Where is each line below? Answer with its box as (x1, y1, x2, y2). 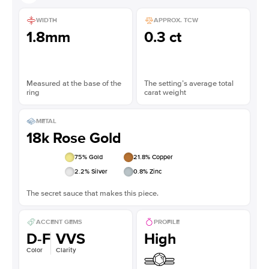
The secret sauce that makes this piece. (26, 188, 159, 198)
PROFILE (154, 218, 180, 226)
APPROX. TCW (154, 16, 198, 25)
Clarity (56, 246, 76, 254)
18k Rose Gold (26, 128, 121, 147)
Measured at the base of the (26, 78, 121, 88)
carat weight (144, 87, 186, 97)
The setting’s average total (144, 78, 234, 88)
